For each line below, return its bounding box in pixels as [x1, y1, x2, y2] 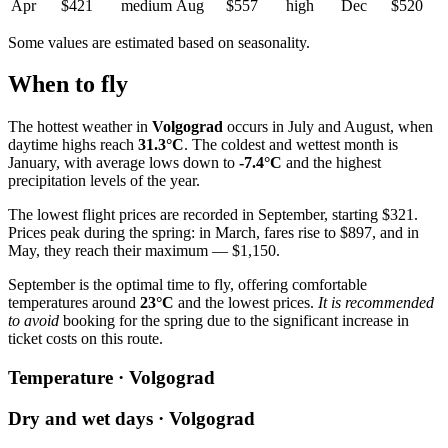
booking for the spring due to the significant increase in [59, 312, 409, 330]
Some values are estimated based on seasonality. [8, 33, 310, 51]
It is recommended [318, 294, 434, 312]
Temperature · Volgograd [8, 367, 215, 389]
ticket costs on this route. [8, 330, 163, 348]
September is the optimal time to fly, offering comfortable [8, 276, 367, 294]
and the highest [282, 154, 381, 172]
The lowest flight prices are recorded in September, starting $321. [8, 206, 418, 224]
